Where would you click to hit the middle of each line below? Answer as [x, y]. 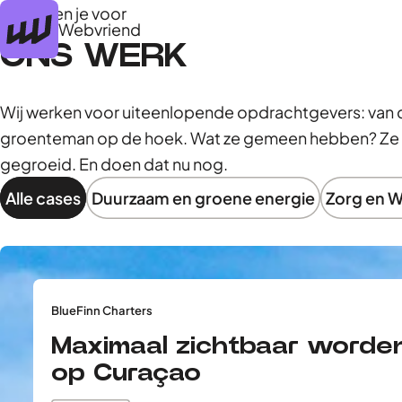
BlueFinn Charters [101, 311]
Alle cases [43, 198]
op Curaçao [126, 373]
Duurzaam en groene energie [203, 198]
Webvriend [100, 29]
